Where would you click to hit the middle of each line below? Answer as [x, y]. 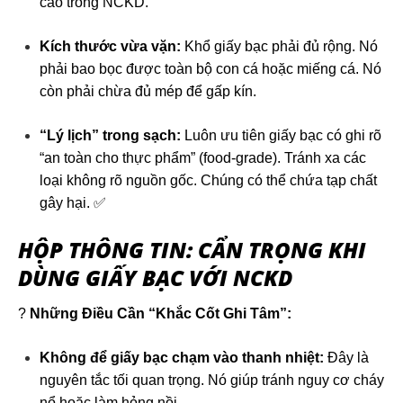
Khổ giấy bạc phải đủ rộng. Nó [279, 47]
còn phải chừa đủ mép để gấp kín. [148, 92]
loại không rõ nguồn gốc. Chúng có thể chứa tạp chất [208, 181]
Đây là [346, 358]
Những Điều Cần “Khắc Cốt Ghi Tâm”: [161, 314]
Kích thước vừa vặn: [110, 47]
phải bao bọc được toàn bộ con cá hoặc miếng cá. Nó [210, 69]
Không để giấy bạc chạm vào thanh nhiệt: [182, 358]
